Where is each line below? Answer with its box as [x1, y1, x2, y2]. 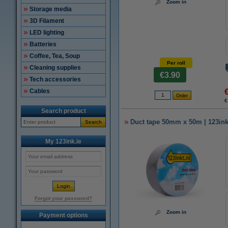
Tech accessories [30, 76, 81, 83]
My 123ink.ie [45, 138, 81, 145]
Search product [41, 107, 86, 115]
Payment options [39, 212, 88, 219]
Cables [30, 88, 50, 95]
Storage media [30, 6, 72, 13]
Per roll [166, 60, 185, 66]
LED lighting [30, 29, 64, 36]
